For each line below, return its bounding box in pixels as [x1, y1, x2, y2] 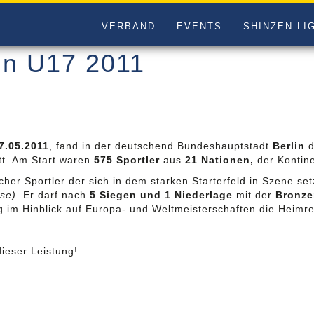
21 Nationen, [184, 154, 257, 165]
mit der [232, 189, 275, 200]
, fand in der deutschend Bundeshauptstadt [48, 140, 273, 151]
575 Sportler [93, 154, 160, 165]
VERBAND [101, 21, 156, 32]
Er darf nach [19, 189, 90, 200]
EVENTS [176, 21, 222, 32]
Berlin [272, 140, 305, 151]
